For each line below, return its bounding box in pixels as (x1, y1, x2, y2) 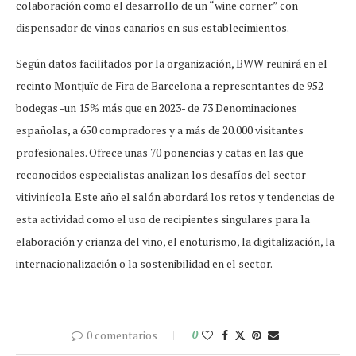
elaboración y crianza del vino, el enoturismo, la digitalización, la (16, 234, 335, 250)
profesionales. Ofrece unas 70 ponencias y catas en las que (16, 145, 304, 161)
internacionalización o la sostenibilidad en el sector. (16, 256, 273, 272)
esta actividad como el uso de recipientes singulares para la (16, 211, 310, 227)
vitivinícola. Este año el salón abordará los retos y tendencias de (16, 189, 335, 205)
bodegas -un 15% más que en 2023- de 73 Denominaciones (16, 100, 297, 116)
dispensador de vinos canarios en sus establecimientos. (16, 20, 291, 36)
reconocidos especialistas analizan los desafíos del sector (16, 167, 306, 183)
